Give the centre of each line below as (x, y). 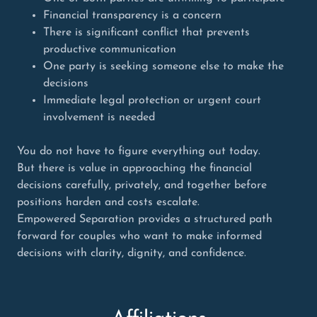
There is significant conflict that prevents (146, 33)
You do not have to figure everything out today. (139, 152)
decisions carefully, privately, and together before (142, 186)
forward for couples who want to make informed (139, 237)
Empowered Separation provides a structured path (145, 220)
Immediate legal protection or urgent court (152, 101)
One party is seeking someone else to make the (163, 67)
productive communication (109, 50)
